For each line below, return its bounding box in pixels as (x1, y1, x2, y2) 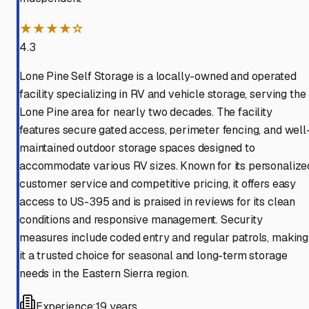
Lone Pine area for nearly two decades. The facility (19, 105, 272, 120)
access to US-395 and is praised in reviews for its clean (19, 195, 296, 210)
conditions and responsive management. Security (19, 212, 263, 228)
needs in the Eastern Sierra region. (19, 266, 189, 281)
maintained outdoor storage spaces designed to (19, 141, 255, 156)
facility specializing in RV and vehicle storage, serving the (19, 87, 306, 102)
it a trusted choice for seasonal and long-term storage (19, 248, 288, 263)
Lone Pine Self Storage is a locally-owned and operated (19, 69, 297, 84)
